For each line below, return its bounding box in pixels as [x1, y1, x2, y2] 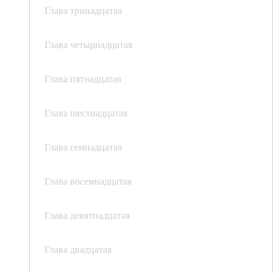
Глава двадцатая [44, 243, 112, 256]
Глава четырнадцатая [44, 38, 132, 51]
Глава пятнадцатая [44, 72, 121, 85]
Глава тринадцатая [44, 4, 122, 17]
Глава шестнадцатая [44, 106, 127, 119]
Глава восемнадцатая [44, 174, 132, 188]
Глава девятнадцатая [44, 208, 130, 222]
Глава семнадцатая [44, 140, 122, 154]
